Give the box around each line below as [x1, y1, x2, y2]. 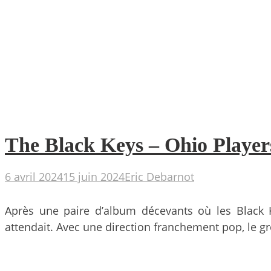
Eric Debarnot [125, 169, 194, 184]
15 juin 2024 [63, 169, 125, 184]
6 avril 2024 [5, 169, 63, 184]
